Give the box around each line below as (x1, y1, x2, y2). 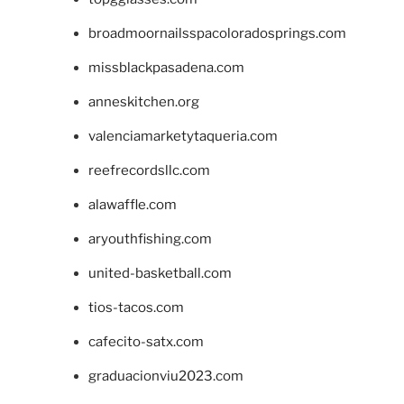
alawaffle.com (87, 197, 177, 214)
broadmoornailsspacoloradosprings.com (87, 25, 346, 42)
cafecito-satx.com (87, 334, 204, 351)
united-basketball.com (87, 265, 232, 282)
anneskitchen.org (87, 94, 199, 111)
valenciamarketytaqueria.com (87, 128, 278, 145)
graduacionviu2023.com (87, 368, 243, 385)
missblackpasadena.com (87, 60, 244, 77)
